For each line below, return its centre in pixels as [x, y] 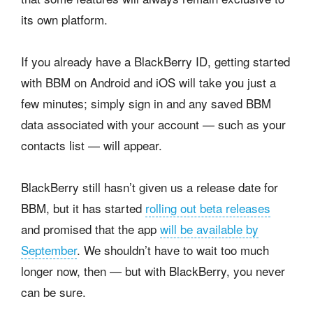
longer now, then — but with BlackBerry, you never [153, 271]
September [49, 250]
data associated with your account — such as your [153, 124]
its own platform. [64, 19]
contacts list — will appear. [92, 145]
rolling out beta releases [208, 208]
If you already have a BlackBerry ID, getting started [155, 61]
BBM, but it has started [83, 208]
